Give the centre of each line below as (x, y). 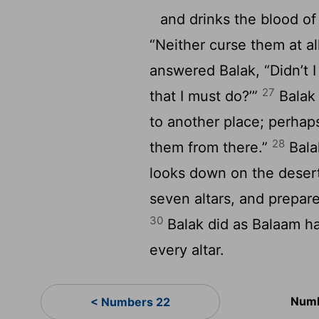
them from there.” (211, 147)
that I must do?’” (206, 96)
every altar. (187, 250)
